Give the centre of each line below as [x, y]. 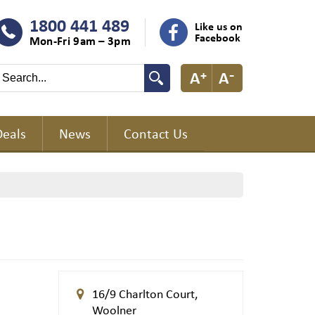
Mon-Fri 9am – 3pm [80, 40]
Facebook [218, 37]
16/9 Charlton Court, [145, 293]
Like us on [219, 26]
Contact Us [156, 133]
